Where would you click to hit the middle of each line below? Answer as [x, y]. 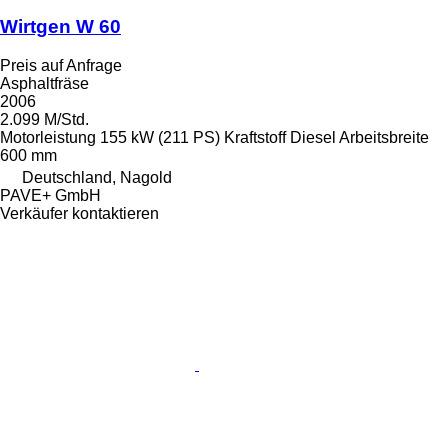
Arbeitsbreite [384, 137]
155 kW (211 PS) [160, 137]
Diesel [313, 137]
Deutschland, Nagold [97, 177]
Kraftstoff [255, 137]
